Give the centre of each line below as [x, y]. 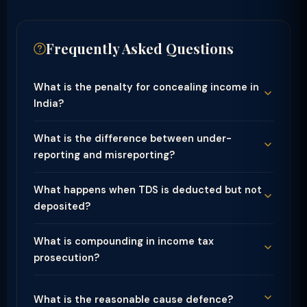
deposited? [62, 206]
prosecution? [66, 258]
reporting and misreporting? [104, 155]
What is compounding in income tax [124, 241]
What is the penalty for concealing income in [146, 87]
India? [49, 103]
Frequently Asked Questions [140, 48]
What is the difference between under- [133, 138]
